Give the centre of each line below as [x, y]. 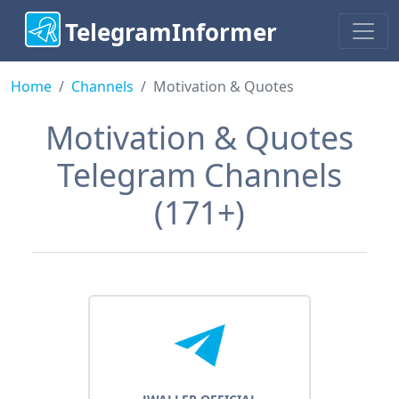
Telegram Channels [199, 175]
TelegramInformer [171, 33]
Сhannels [102, 87]
